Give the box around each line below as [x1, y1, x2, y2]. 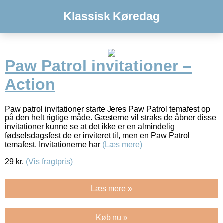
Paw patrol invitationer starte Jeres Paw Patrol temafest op [5, 104, 210, 113]
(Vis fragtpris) [26, 157, 73, 166]
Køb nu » [95, 213, 128, 222]
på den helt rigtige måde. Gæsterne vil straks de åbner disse [5, 113, 216, 122]
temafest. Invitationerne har [5, 140, 102, 149]
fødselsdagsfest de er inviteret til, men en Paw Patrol [5, 131, 190, 140]
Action [5, 75, 55, 94]
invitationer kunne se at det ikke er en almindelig [5, 122, 175, 131]
